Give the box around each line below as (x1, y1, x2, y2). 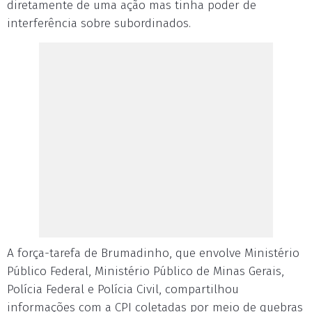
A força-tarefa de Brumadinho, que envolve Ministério (7, 246, 299, 260)
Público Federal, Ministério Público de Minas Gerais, (7, 264, 284, 279)
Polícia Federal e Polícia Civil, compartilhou (7, 282, 239, 297)
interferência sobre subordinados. (7, 16, 191, 31)
